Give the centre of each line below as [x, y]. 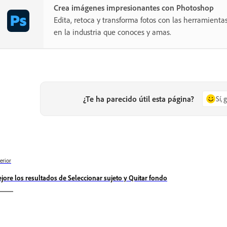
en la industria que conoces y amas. [112, 32]
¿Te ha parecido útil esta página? [139, 99]
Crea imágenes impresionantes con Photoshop [134, 8]
